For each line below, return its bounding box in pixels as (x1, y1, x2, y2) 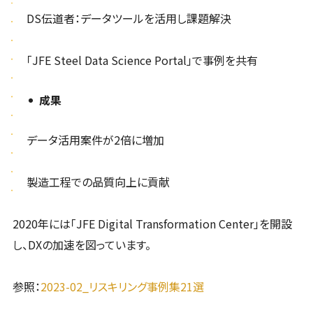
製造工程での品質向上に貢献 (26, 173, 170, 191)
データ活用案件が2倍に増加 (26, 131, 164, 149)
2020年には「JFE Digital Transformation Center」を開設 (12, 215, 292, 233)
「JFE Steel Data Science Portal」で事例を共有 (26, 52, 258, 69)
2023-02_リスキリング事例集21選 (40, 278, 204, 296)
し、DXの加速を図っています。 (12, 236, 151, 254)
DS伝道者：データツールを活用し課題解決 (26, 10, 231, 27)
